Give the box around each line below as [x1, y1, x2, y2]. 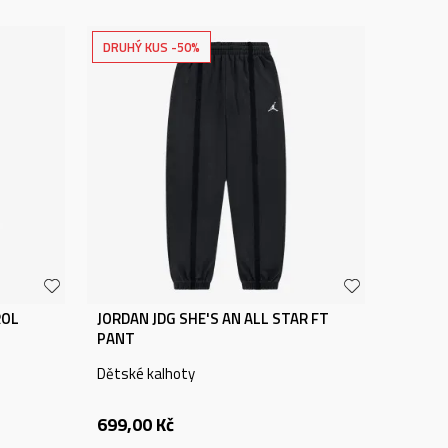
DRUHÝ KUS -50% [103, 37, 200, 57]
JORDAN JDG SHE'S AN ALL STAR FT [97, 307, 329, 330]
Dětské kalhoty [97, 362, 195, 385]
